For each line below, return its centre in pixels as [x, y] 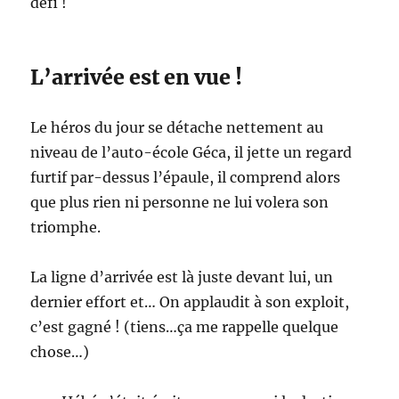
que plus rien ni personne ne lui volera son [180, 202]
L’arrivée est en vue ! [137, 77]
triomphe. [66, 227]
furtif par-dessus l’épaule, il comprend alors [186, 177]
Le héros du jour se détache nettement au [177, 127]
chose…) [60, 351]
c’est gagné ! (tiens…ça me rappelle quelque [185, 326]
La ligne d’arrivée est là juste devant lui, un [182, 277]
